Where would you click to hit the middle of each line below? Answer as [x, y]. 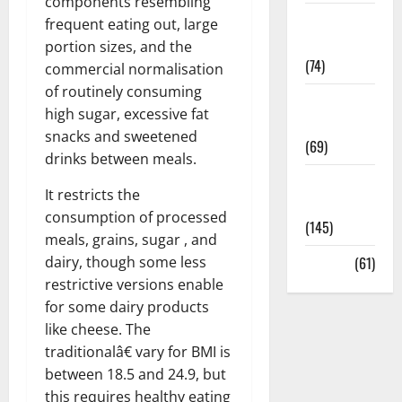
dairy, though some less [126, 262]
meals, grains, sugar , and [131, 239]
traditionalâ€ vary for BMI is [138, 351]
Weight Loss [340, 101]
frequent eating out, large [131, 24]
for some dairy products [127, 306]
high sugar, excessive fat [127, 114]
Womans [328, 182]
